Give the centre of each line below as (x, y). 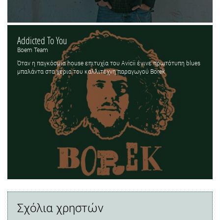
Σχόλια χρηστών (60, 207)
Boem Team (33, 50)
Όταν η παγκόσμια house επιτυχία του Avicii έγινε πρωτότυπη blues (109, 63)
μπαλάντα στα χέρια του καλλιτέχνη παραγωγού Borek (91, 71)
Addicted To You (42, 41)
